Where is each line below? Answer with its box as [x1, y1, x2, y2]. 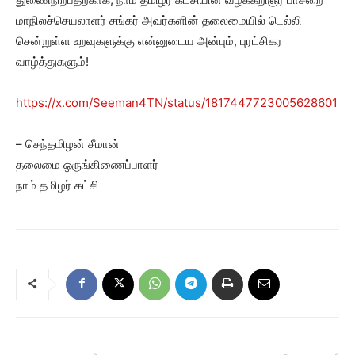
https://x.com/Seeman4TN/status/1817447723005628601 [16, 95, 338, 110]
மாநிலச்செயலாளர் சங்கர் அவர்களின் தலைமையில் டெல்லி [16, 13, 302, 28]
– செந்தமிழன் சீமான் [16, 136, 120, 151]
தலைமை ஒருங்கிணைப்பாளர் [16, 157, 158, 172]
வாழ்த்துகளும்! [16, 54, 89, 69]
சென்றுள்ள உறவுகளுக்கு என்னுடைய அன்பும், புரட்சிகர [16, 33, 282, 48]
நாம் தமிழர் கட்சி [16, 177, 99, 193]
